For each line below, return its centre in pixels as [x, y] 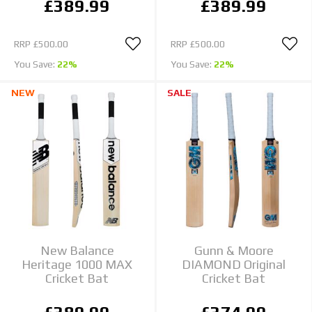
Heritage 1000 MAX [77, 265]
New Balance [77, 251]
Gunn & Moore [234, 251]
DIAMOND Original [234, 265]
